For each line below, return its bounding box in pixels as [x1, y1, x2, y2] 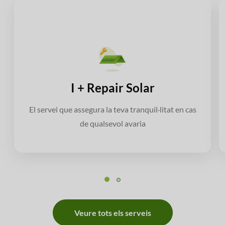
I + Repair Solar [70, 80, 155, 95]
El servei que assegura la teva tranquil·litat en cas [29, 104, 196, 115]
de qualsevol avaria [79, 119, 146, 129]
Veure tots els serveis [74, 208, 151, 218]
